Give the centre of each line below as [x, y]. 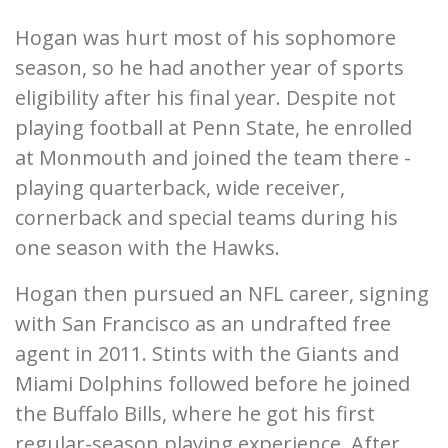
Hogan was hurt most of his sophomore [205, 38]
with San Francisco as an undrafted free [203, 324]
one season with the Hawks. [147, 248]
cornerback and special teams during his [206, 218]
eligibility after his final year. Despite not [205, 98]
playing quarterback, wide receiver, [180, 188]
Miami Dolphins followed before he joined [212, 384]
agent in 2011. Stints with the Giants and [207, 354]
